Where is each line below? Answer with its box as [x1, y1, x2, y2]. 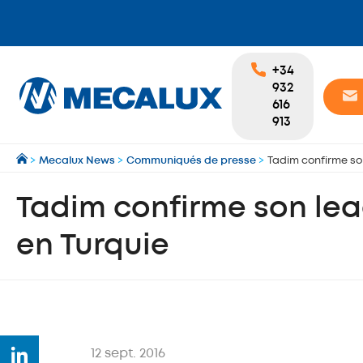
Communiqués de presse [126, 156, 256, 165]
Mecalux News [38, 156, 115, 165]
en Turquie [16, 233, 169, 259]
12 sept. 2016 [91, 347, 165, 360]
